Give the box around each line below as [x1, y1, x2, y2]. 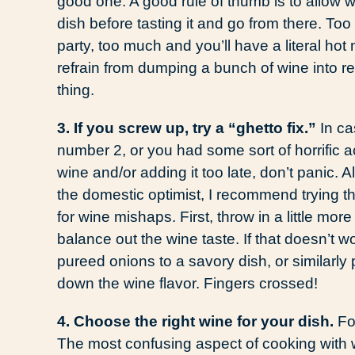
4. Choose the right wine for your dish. [57, 312, 338, 330]
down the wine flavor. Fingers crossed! [57, 274, 318, 292]
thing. [57, 81, 94, 98]
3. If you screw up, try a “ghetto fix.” [57, 119, 316, 136]
